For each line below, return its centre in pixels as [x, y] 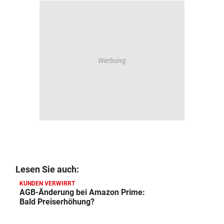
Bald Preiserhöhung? [57, 202]
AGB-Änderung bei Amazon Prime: [82, 192]
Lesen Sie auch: [47, 169]
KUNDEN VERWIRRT [47, 184]
